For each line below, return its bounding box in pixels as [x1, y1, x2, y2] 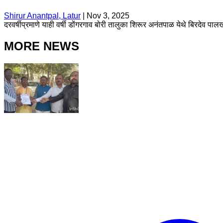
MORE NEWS [4, 39, 79, 53]
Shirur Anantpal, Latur [4, 11, 81, 20]
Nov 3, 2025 [87, 11, 129, 20]
